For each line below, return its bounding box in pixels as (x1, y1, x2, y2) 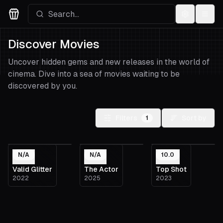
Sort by (182, 114, 207, 122)
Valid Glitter (12, 165, 52, 173)
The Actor (84, 165, 118, 173)
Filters (115, 114, 137, 122)
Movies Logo (7, 20, 54, 30)
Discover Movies (8, 37, 100, 51)
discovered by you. (8, 81, 77, 91)
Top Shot (156, 165, 187, 173)
